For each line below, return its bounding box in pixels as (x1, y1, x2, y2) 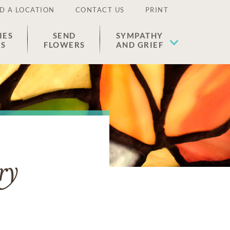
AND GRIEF (116, 40, 163, 49)
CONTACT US (75, 6, 125, 14)
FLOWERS (44, 40, 85, 49)
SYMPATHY (116, 31, 163, 40)
